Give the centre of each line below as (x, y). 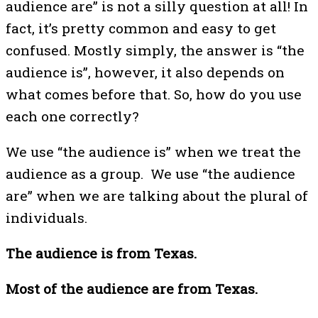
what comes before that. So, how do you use (154, 94)
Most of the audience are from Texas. (132, 289)
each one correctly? (72, 116)
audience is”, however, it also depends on (145, 72)
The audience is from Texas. (105, 253)
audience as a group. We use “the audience (150, 173)
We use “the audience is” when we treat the (153, 151)
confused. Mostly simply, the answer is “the (155, 50)
